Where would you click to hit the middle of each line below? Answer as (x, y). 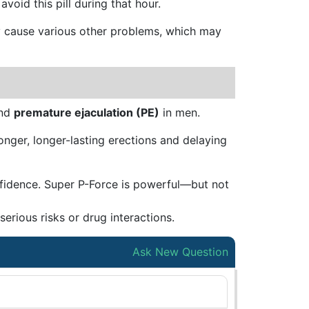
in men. (180, 112)
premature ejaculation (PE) (87, 112)
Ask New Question (180, 252)
